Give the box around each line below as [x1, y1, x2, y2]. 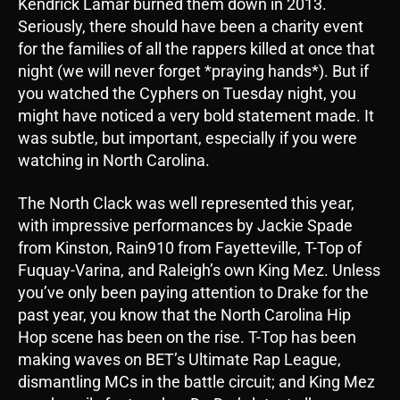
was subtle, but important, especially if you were [18, 129, 357, 148]
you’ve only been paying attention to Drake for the [18, 282, 369, 302]
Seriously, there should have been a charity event [18, 17, 363, 37]
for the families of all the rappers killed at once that [18, 39, 375, 59]
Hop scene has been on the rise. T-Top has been [18, 327, 356, 346]
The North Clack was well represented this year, [18, 193, 354, 212]
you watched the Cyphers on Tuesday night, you [18, 84, 356, 104]
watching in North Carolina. [18, 151, 210, 171]
